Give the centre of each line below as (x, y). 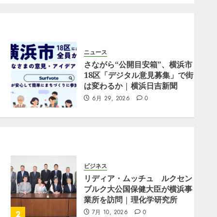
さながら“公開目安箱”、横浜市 (138, 64)
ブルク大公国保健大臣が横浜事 (138, 189)
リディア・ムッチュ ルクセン (138, 178)
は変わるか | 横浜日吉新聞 (131, 86)
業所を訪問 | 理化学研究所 (131, 200)
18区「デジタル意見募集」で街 (139, 75)
